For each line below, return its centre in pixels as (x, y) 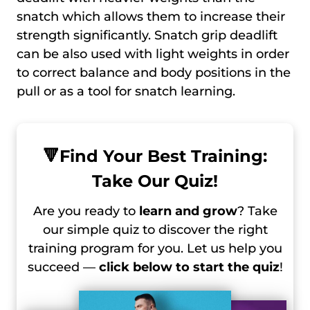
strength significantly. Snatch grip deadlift (147, 35)
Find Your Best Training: (163, 156)
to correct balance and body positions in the (154, 72)
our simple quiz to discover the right (155, 229)
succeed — (63, 267)
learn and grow (188, 211)
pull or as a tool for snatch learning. (128, 91)
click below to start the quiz (189, 267)
